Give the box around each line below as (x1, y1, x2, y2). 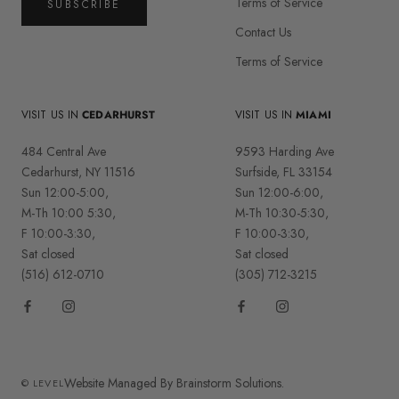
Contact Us (235, 22, 291, 41)
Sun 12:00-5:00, (21, 183, 109, 201)
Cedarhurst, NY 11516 (21, 162, 135, 181)
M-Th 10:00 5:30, (21, 203, 116, 222)
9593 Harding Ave (235, 142, 334, 160)
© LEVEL (21, 376, 64, 391)
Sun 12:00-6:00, (235, 183, 323, 201)
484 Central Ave (21, 142, 106, 160)
